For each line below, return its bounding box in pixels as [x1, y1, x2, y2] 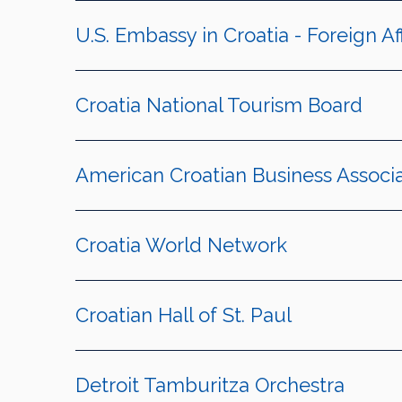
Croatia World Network [74, 233, 287, 258]
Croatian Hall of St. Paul [74, 303, 292, 328]
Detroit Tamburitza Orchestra [74, 373, 345, 398]
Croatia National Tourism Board [74, 93, 363, 118]
